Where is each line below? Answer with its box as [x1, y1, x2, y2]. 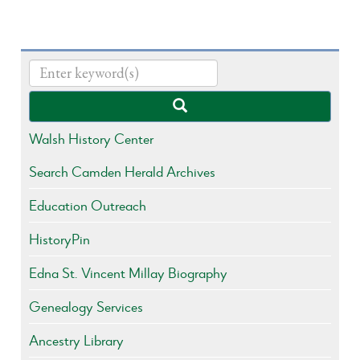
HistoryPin [29, 228, 91, 249]
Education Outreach [29, 194, 147, 215]
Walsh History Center [29, 128, 154, 149]
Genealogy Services [29, 296, 144, 317]
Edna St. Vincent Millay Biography [29, 262, 228, 283]
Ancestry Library [29, 329, 125, 350]
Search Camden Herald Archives [29, 161, 216, 182]
